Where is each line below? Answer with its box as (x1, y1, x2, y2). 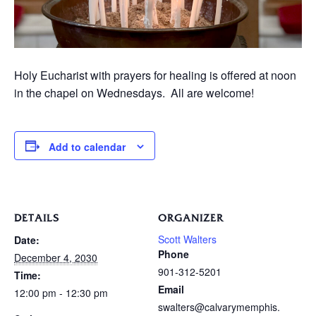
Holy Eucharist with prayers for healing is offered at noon (14, 66, 296, 83)
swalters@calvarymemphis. (158, 300, 280, 315)
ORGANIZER (158, 214, 224, 224)
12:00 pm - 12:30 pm (14, 286, 108, 300)
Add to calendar (49, 140, 126, 154)
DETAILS (14, 214, 59, 224)
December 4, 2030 (14, 250, 97, 265)
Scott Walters (158, 232, 217, 247)
